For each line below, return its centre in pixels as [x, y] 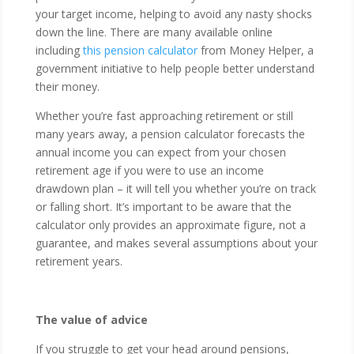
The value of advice [91, 320]
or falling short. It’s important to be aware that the [163, 207]
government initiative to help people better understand [175, 68]
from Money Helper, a [255, 50]
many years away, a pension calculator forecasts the [170, 134]
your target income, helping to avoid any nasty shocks [173, 14]
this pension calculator [140, 50]
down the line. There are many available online [154, 32]
